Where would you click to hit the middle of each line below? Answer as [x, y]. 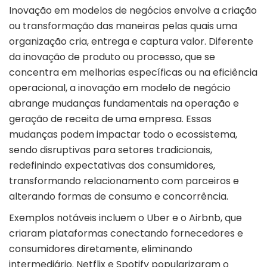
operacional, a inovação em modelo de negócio [120, 88]
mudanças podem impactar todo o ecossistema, [123, 135]
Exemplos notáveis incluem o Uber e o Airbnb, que [125, 218]
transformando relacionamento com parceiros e [124, 181]
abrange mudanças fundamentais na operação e [124, 104]
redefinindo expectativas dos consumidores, [112, 166]
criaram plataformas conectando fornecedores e [126, 234]
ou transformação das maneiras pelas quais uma [123, 26]
